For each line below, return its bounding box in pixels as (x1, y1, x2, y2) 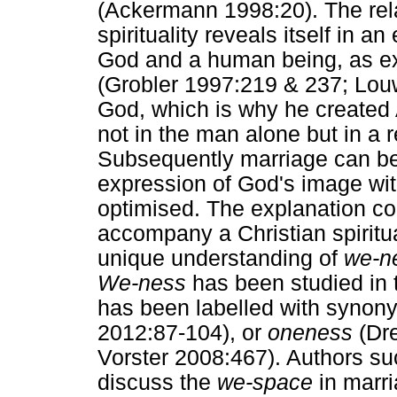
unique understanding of (97, 246, 344, 271)
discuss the (97, 370, 217, 395)
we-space (217, 370, 313, 395)
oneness (268, 321, 353, 346)
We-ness (97, 271, 186, 296)
